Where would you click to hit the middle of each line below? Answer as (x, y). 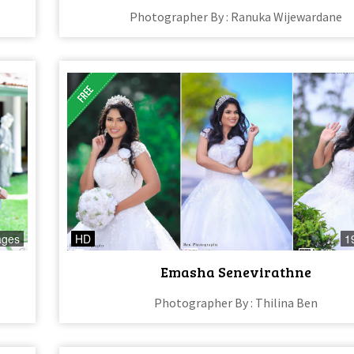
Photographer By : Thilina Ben (236, 302)
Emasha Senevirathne (236, 271)
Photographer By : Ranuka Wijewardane (236, 17)
